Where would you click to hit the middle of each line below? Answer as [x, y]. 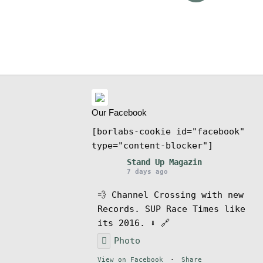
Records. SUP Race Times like [171, 209]
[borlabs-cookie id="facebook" [168, 131]
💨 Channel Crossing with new [170, 195]
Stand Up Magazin [164, 162]
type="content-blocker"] [152, 145]
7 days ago [147, 171]
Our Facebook [119, 112]
